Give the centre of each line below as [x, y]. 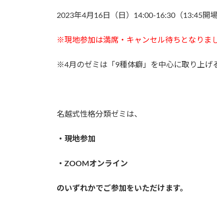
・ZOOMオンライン [92, 163]
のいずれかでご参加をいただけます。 [122, 188]
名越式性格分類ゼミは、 [99, 114]
